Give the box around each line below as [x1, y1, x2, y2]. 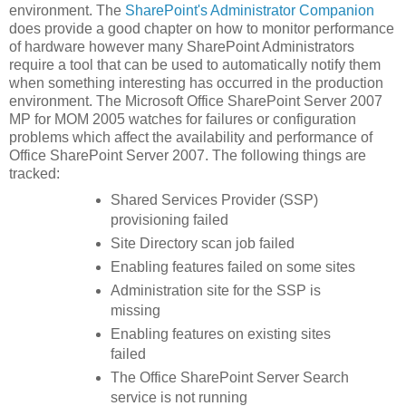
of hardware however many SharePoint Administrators [9, 39, 354, 55]
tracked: [9, 166, 60, 182]
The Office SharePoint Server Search [110, 369, 349, 385]
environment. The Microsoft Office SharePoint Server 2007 [9, 93, 382, 110]
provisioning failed [110, 212, 228, 227]
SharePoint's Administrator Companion [125, 3, 374, 19]
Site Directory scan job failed [110, 235, 295, 251]
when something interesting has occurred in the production [9, 75, 383, 92]
